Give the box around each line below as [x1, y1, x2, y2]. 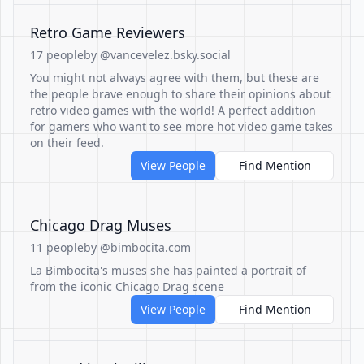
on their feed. [30, 135, 104, 150]
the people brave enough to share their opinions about [30, 86, 331, 102]
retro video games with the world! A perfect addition [30, 102, 316, 118]
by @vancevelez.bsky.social [84, 47, 231, 63]
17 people [30, 47, 84, 63]
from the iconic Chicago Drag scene [30, 279, 224, 294]
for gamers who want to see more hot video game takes [30, 119, 333, 134]
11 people [30, 240, 84, 255]
